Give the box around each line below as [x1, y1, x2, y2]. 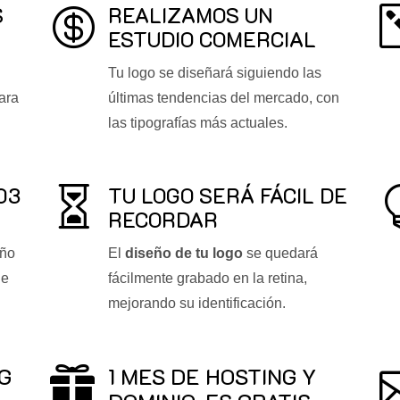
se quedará [242, 246, 318, 262]
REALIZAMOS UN [107, 2, 273, 29]
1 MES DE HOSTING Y [107, 362, 316, 390]
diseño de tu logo [124, 246, 243, 262]
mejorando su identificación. [107, 296, 286, 312]
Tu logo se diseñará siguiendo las [107, 65, 321, 81]
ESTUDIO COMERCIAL [107, 26, 316, 54]
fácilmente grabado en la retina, [107, 271, 307, 287]
